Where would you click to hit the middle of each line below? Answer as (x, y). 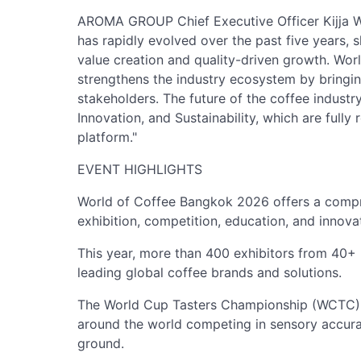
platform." (107, 137)
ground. (101, 344)
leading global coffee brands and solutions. (210, 273)
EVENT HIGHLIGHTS (140, 170)
